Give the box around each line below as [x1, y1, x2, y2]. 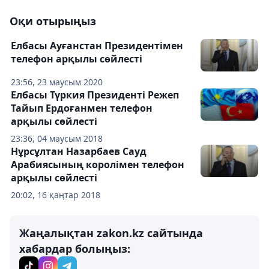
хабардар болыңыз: [19, 241, 130, 256]
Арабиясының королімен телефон [11, 158, 184, 172]
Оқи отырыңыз [10, 14, 96, 29]
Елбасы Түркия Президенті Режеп [11, 88, 179, 102]
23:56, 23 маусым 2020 [11, 76, 103, 88]
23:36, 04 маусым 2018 [11, 133, 103, 145]
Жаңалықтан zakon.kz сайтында [19, 226, 203, 241]
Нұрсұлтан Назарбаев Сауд [11, 145, 147, 159]
